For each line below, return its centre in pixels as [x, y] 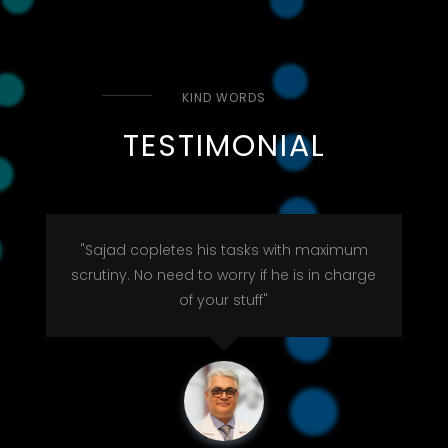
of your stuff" [224, 299]
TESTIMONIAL [224, 145]
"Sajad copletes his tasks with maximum [223, 249]
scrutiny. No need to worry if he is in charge [224, 274]
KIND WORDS [224, 97]
